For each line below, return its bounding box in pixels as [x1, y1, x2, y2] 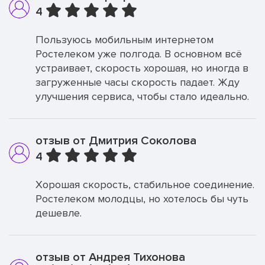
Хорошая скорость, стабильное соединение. [35, 178, 254, 191]
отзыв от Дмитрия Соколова [35, 134, 196, 148]
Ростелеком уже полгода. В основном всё [35, 47, 242, 60]
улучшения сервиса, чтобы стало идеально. [35, 90, 249, 103]
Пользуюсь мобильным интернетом [35, 33, 214, 46]
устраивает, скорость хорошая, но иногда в [35, 62, 248, 75]
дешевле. [35, 206, 82, 219]
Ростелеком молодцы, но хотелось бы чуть [35, 192, 248, 205]
